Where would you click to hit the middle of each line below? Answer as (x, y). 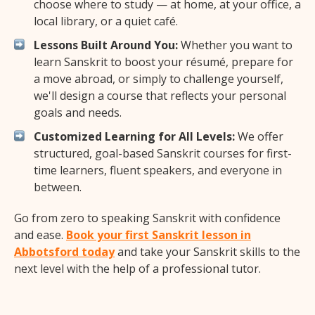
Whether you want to (235, 45)
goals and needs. (78, 113)
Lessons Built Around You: (106, 45)
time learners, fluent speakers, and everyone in (158, 171)
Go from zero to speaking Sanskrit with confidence (147, 218)
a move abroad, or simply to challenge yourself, (159, 79)
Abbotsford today (64, 252)
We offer (259, 137)
